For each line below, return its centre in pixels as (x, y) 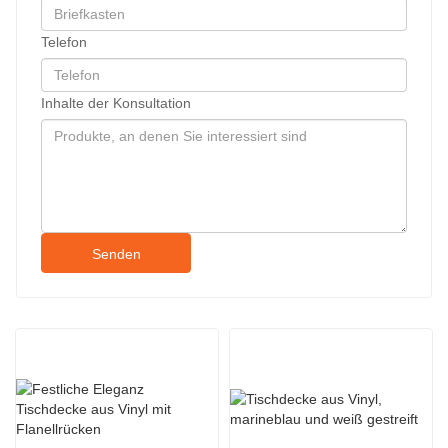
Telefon (64, 41)
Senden (116, 253)
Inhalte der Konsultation (116, 102)
